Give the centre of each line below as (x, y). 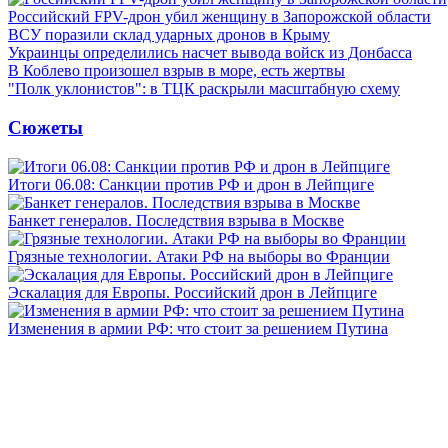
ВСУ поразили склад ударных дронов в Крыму (169, 35)
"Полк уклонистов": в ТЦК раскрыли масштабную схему (204, 89)
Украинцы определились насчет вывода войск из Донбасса (210, 53)
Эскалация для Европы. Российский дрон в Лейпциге (192, 292)
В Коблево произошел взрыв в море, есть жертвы (176, 71)
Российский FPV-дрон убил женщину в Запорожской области (219, 17)
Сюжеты (45, 127)
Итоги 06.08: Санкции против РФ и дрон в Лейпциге (191, 184)
